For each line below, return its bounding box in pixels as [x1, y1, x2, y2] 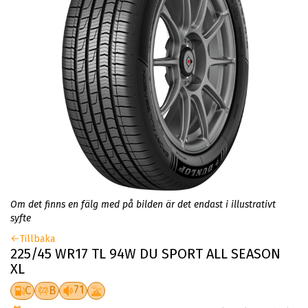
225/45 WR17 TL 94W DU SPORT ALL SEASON [10, 245, 280, 263]
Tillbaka [20, 233, 55, 245]
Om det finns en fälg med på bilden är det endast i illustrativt [10, 199, 276, 211]
